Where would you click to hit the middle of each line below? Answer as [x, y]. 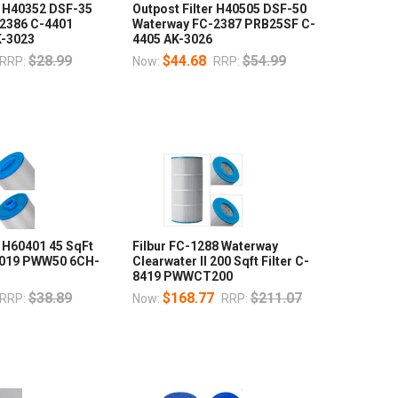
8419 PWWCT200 [182, 277]
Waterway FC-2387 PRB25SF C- [223, 24]
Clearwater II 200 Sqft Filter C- [220, 262]
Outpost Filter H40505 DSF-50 [219, 9]
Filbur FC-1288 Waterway [205, 247]
